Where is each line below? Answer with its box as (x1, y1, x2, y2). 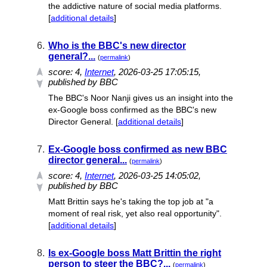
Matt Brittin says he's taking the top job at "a (48, 197, 213, 206)
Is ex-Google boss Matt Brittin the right (48, 248, 221, 258)
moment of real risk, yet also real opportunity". (48, 209, 222, 218)
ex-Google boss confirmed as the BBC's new (48, 105, 216, 114)
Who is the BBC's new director (48, 41, 186, 51)
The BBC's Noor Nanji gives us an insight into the (48, 93, 233, 103)
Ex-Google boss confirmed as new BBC (48, 144, 227, 154)
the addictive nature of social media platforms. (48, 1, 222, 11)
